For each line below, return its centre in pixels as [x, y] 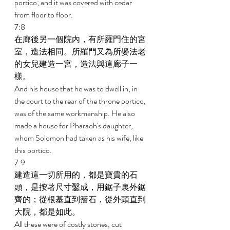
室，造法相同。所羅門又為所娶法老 [80, 52]
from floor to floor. [44, 15]
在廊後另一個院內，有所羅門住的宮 [80, 39]
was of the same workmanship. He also [75, 113]
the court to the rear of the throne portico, [81, 101]
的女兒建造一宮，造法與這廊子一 [76, 64]
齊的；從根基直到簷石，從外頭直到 [80, 199]
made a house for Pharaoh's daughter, [74, 126]
